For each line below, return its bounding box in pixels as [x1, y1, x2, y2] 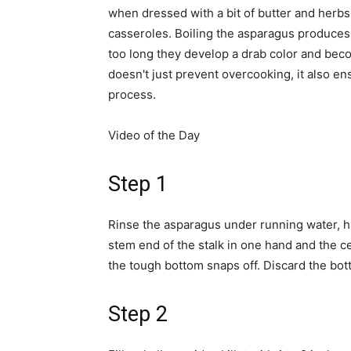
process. [108, 87, 156, 103]
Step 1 [108, 172, 168, 197]
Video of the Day [108, 128, 200, 143]
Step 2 [108, 302, 168, 327]
